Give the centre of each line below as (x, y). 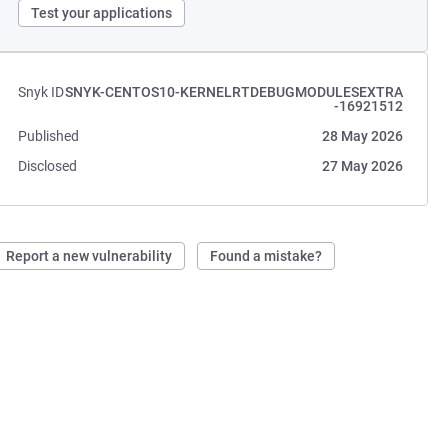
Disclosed (48, 166)
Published (49, 136)
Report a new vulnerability (89, 256)
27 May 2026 (362, 166)
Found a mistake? (266, 256)
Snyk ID (41, 92)
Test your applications (102, 13)
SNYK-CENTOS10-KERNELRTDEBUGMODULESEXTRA (233, 92)
